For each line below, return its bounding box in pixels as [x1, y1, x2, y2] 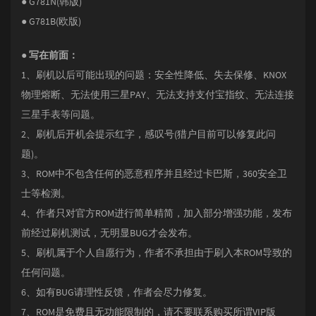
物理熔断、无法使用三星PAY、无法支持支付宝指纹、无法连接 [21, 88, 294, 101]
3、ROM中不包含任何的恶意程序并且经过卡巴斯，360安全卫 [21, 167, 287, 180]
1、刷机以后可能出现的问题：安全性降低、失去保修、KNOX [21, 68, 286, 81]
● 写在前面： [21, 49, 78, 61]
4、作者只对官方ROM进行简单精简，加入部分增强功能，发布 [21, 207, 292, 219]
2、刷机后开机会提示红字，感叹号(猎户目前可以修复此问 [21, 128, 276, 140]
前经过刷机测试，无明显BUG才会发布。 [21, 226, 197, 239]
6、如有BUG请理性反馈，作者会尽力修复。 [21, 286, 212, 298]
